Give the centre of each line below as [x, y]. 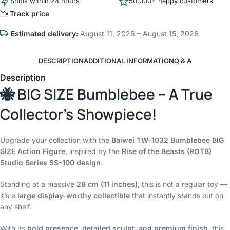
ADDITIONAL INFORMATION [129, 60]
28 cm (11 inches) [107, 184]
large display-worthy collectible [74, 195]
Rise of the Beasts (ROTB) [167, 151]
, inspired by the [93, 151]
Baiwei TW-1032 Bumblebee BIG [168, 140]
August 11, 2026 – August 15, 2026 [138, 34]
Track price [30, 14]
